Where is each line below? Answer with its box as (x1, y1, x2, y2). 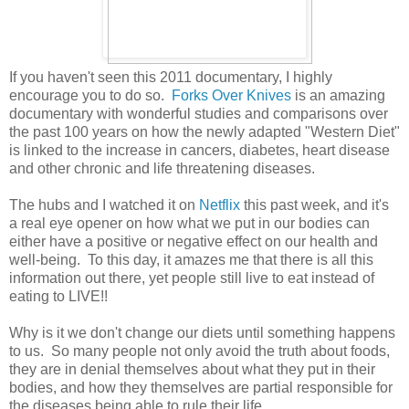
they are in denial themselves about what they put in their (9, 362, 375, 378)
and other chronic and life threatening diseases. (9, 161, 315, 177)
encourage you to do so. (9, 88, 172, 104)
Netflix (195, 197, 240, 214)
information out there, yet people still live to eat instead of (9, 270, 374, 287)
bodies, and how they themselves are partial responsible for (9, 380, 393, 396)
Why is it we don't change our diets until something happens (9, 325, 395, 341)
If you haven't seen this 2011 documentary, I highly (9, 69, 332, 86)
